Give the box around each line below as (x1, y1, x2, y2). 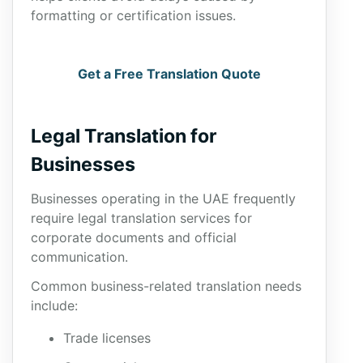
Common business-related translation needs (31, 278, 301, 294)
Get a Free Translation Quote (78, 66, 261, 82)
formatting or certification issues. (31, 7, 236, 23)
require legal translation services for (31, 210, 252, 226)
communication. (31, 249, 128, 265)
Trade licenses (63, 330, 151, 346)
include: (31, 297, 78, 314)
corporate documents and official (31, 229, 237, 246)
